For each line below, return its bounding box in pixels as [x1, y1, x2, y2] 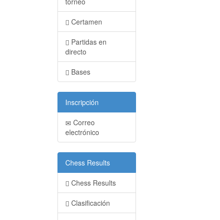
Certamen [69, 17, 102, 27]
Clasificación [69, 198, 110, 208]
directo [65, 47, 86, 56]
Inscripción [65, 97, 99, 107]
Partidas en [69, 37, 107, 47]
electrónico [65, 127, 99, 137]
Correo [71, 117, 95, 127]
